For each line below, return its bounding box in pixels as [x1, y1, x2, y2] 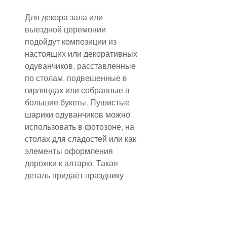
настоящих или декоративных [25, 48, 139, 59]
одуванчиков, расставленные [25, 60, 138, 71]
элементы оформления [25, 145, 115, 156]
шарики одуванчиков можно [25, 109, 132, 120]
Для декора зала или [25, 12, 105, 22]
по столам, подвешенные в [25, 72, 129, 83]
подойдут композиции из [25, 36, 119, 47]
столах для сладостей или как [25, 133, 138, 144]
